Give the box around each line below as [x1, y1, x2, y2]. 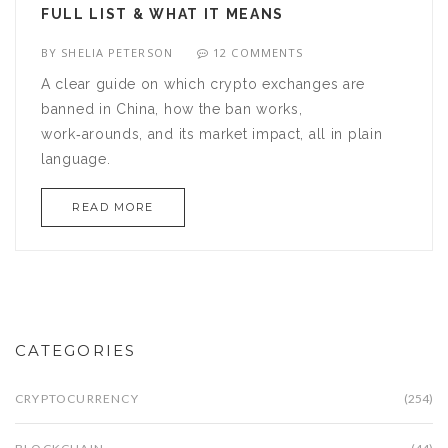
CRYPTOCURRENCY [15, 391, 139, 407]
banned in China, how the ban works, [41, 101, 303, 118]
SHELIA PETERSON [61, 45, 173, 61]
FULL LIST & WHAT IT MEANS [41, 6, 284, 23]
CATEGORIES [15, 341, 137, 361]
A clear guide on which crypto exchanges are [41, 76, 366, 93]
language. [41, 151, 111, 168]
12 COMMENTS [213, 45, 304, 61]
